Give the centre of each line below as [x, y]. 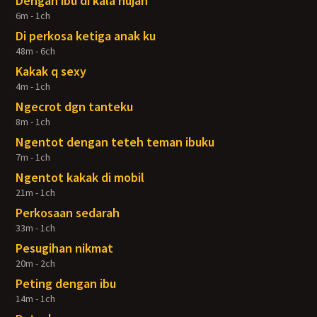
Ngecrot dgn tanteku [75, 106]
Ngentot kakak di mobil [80, 177]
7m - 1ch [33, 157]
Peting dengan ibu [66, 283]
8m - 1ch [33, 122]
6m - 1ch [33, 16]
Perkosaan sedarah [68, 213]
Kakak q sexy [51, 71]
